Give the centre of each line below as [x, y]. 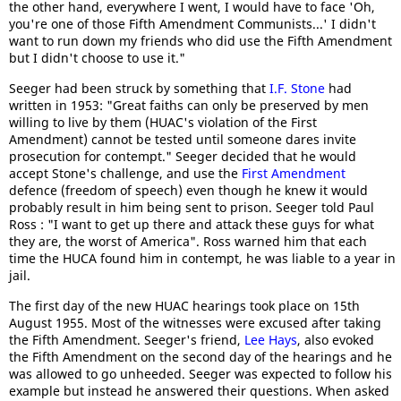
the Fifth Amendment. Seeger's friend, [127, 340]
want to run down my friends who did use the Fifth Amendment [200, 41]
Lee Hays [271, 340]
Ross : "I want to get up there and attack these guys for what [192, 224]
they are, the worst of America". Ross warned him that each [188, 241]
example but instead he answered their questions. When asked [199, 391]
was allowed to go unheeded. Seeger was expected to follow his [200, 374]
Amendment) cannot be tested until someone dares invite [183, 139]
